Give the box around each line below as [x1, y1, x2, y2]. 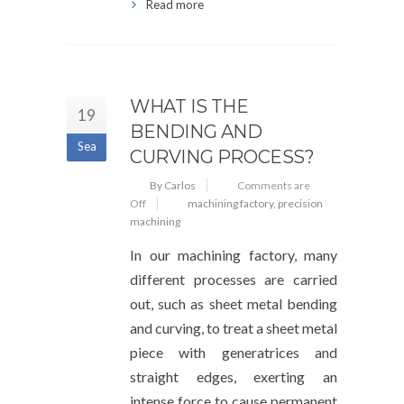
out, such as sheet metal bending [130, 295, 337, 312]
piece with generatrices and [130, 344, 337, 361]
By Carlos [150, 179, 196, 192]
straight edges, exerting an [130, 368, 337, 385]
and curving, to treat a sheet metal [130, 319, 337, 336]
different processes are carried [130, 271, 337, 288]
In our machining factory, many [130, 246, 337, 263]
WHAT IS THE [130, 96, 249, 117]
